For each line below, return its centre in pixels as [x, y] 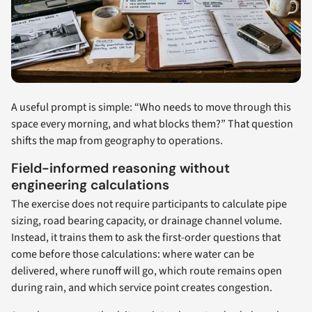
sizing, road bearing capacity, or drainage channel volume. [147, 221]
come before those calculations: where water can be [133, 255]
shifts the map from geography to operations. [117, 140]
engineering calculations [90, 185]
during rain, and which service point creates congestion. [142, 288]
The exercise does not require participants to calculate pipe [149, 204]
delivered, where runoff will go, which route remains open [147, 271]
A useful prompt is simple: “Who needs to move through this [151, 107]
